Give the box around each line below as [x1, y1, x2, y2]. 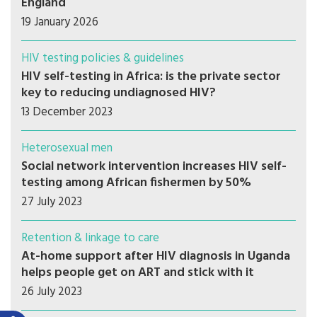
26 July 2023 [21, 282, 82, 302]
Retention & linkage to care [21, 229, 159, 248]
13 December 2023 [21, 103, 113, 122]
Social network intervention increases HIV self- [21, 156, 287, 178]
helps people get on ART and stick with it [21, 263, 254, 284]
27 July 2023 [21, 192, 82, 212]
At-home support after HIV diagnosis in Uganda [21, 246, 290, 267]
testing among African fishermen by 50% [21, 173, 251, 194]
